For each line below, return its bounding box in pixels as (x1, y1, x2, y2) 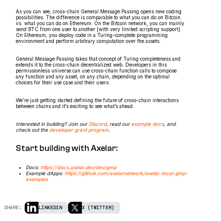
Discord (89, 120, 107, 127)
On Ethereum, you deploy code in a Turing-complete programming (16, 32, 168, 38)
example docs (131, 120, 164, 127)
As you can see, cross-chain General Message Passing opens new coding (16, 8, 182, 14)
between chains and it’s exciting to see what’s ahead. (16, 103, 134, 109)
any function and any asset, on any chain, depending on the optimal (16, 73, 170, 79)
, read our (107, 120, 131, 127)
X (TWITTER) (82, 204, 114, 211)
